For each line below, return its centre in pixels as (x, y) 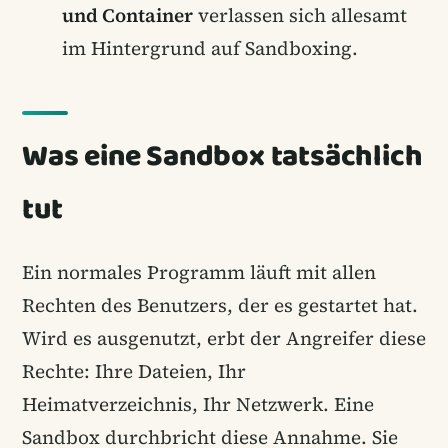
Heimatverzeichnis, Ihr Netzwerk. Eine (198, 403)
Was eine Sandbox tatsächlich (222, 156)
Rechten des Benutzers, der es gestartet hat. (220, 304)
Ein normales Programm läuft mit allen (199, 271)
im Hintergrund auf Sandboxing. (210, 47)
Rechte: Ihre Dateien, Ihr (134, 370)
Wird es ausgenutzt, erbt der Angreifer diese (224, 337)
